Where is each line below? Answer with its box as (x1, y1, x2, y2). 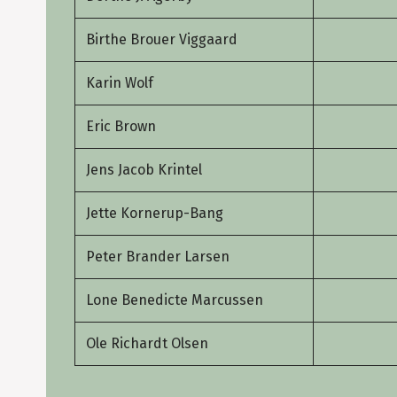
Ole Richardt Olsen (86, 334, 208, 352)
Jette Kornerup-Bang (86, 204, 223, 222)
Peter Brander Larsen (86, 247, 230, 265)
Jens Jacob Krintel (86, 160, 202, 178)
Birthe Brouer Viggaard (86, 30, 241, 48)
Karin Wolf (86, 74, 153, 91)
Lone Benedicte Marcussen (86, 291, 263, 308)
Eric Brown (86, 117, 156, 135)
